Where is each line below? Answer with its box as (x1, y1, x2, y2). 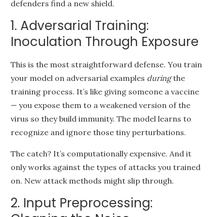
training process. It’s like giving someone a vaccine (11, 87, 200, 96)
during (147, 73, 171, 83)
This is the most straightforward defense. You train (11, 60, 202, 69)
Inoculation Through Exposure (11, 33, 199, 50)
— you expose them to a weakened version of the (11, 100, 191, 110)
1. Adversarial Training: (11, 17, 149, 34)
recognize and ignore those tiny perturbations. (11, 127, 186, 137)
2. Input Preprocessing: (11, 194, 153, 212)
